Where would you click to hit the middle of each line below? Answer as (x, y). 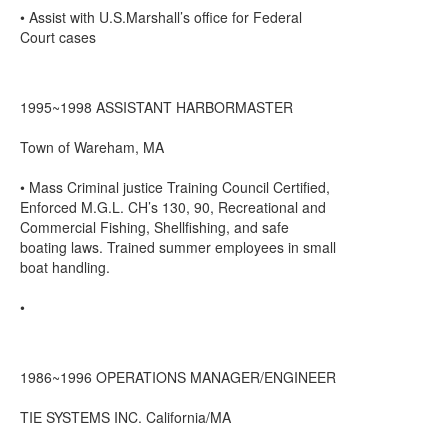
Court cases (58, 37)
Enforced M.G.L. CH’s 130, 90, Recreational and (173, 207)
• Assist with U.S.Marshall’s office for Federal (161, 17)
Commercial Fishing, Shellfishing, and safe (154, 227)
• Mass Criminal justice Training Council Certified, (175, 187)
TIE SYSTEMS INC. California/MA (125, 417)
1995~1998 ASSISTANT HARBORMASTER (156, 107)
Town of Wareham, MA (92, 147)
